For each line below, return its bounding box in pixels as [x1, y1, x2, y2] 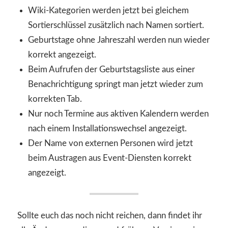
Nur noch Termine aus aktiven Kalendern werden [28, 109, 209, 118]
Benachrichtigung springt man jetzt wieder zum [28, 79, 204, 89]
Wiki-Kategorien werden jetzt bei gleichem [28, 6, 189, 15]
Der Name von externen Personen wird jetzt [28, 138, 193, 148]
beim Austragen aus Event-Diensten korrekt [28, 153, 192, 162]
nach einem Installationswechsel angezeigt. [28, 124, 187, 133]
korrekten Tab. [28, 94, 82, 103]
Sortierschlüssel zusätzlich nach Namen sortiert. [28, 20, 205, 30]
